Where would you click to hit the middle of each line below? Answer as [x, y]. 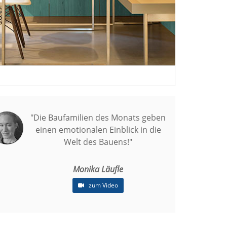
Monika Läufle [98, 169]
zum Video [103, 185]
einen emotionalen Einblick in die [98, 130]
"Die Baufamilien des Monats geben [98, 118]
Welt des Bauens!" [98, 142]
